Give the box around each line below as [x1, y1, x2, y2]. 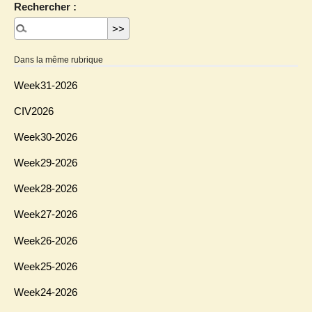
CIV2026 [14, 104, 54, 117]
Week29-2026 [14, 157, 77, 169]
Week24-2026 [14, 286, 77, 299]
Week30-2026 [14, 130, 77, 143]
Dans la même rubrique [14, 55, 103, 65]
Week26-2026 [14, 234, 77, 247]
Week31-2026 [14, 79, 77, 91]
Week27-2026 [14, 208, 77, 221]
